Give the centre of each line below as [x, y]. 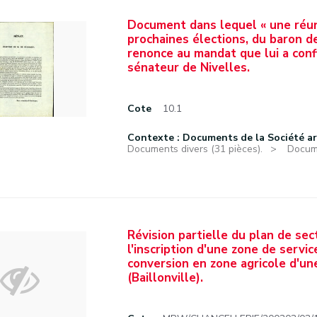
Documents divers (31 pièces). [195, 149]
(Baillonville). [165, 278]
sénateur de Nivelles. [189, 68]
